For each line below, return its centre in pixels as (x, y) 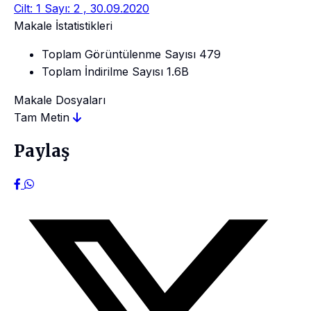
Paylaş (42, 151)
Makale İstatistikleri (63, 25)
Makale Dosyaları (60, 100)
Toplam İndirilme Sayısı (102, 71)
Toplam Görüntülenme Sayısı (119, 54)
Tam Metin (43, 117)
